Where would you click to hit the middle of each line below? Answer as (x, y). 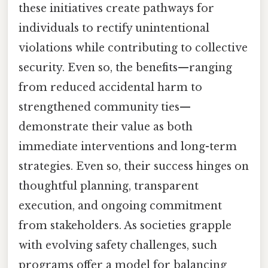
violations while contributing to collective (133, 48)
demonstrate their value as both (106, 127)
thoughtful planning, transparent (109, 186)
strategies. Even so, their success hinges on (134, 166)
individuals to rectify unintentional (114, 28)
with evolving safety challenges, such (118, 245)
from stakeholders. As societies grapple (125, 225)
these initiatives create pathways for (116, 8)
